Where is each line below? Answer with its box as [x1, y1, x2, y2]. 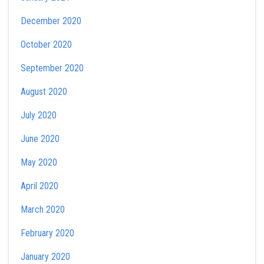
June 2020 [21, 133, 60, 144]
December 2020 [21, 15, 81, 27]
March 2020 [21, 204, 65, 215]
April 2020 [21, 180, 58, 192]
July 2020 [21, 110, 57, 121]
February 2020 [21, 227, 74, 239]
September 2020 [21, 62, 84, 74]
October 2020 [21, 39, 72, 50]
